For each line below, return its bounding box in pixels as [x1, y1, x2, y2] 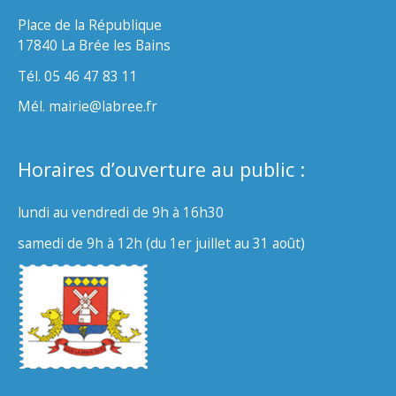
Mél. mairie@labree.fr [18, 96, 157, 117]
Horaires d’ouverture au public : [18, 156, 305, 182]
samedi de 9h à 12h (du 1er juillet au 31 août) [18, 233, 305, 254]
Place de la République [18, 14, 162, 34]
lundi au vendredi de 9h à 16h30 [18, 202, 224, 223]
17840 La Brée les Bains [18, 34, 171, 55]
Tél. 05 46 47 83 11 [18, 65, 138, 86]
